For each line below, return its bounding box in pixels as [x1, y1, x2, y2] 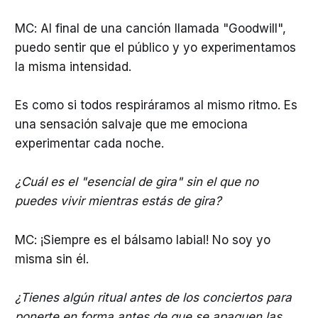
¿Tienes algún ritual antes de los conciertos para [14, 290, 292, 305]
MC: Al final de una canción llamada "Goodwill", [14, 21, 286, 36]
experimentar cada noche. [14, 136, 164, 151]
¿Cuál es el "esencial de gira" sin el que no [14, 175, 258, 190]
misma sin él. [14, 251, 89, 266]
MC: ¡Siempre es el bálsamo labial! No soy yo [14, 232, 270, 247]
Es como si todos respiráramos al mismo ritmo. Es [14, 98, 297, 113]
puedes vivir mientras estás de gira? [14, 194, 221, 209]
